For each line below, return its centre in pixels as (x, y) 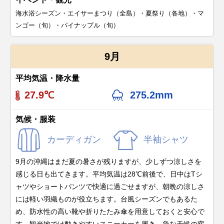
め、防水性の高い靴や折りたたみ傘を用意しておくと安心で (110, 212)
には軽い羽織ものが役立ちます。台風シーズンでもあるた (107, 199)
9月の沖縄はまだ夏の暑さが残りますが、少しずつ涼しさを (109, 162)
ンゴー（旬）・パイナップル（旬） (68, 25)
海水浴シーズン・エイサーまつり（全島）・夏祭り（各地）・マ (110, 13)
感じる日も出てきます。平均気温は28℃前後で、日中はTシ (109, 174)
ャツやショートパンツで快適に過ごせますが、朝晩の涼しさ (110, 187)
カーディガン (74, 140)
